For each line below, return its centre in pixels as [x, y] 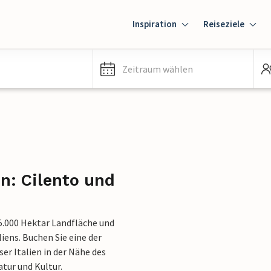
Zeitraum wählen [158, 69]
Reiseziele [224, 24]
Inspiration [155, 24]
